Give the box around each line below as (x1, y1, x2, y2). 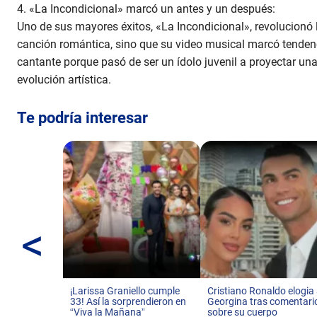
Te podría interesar (17, 109, 148, 127)
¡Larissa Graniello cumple (70, 284, 180, 297)
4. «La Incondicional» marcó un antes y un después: (17, 2, 275, 16)
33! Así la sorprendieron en (70, 295, 186, 308)
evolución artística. (17, 73, 111, 87)
